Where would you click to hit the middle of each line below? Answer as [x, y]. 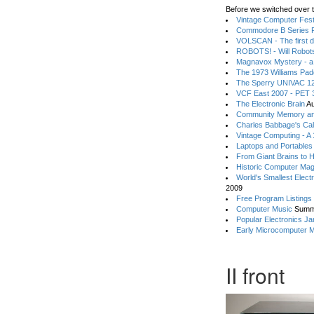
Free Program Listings [274, 198]
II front [255, 275]
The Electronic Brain [271, 104]
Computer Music [265, 209]
